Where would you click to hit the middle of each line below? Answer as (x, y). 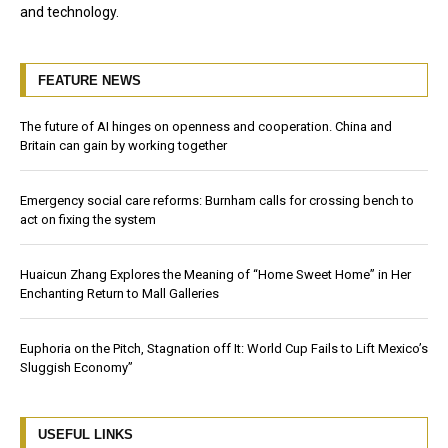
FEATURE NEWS (89, 80)
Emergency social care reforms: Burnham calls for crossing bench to (217, 200)
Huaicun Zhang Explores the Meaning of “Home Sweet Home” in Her (215, 274)
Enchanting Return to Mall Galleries (119, 293)
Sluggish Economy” (78, 367)
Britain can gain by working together (123, 145)
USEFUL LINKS (85, 434)
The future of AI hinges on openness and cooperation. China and (206, 126)
